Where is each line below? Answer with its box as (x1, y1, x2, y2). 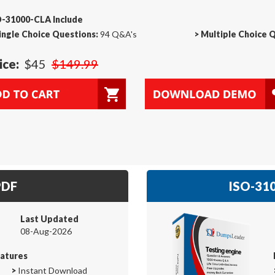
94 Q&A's (98, 29, 137, 39)
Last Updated (20, 213, 79, 224)
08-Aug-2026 (20, 225, 72, 236)
